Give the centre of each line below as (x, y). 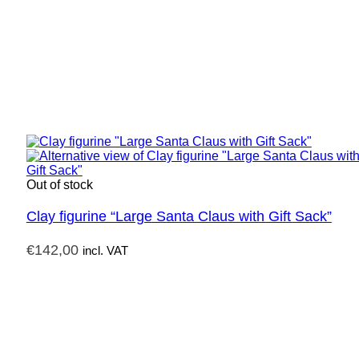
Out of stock (59, 185)
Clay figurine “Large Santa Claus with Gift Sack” (179, 217)
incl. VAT (105, 251)
